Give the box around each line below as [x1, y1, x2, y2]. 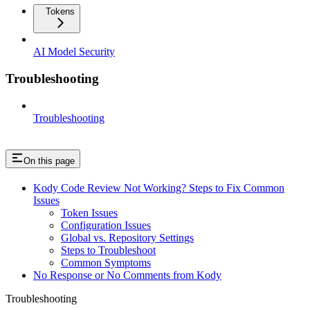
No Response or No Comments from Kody [33, 268, 221, 281]
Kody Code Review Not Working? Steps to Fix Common [33, 181, 284, 194]
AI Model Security [33, 46, 115, 58]
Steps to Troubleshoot [61, 244, 156, 256]
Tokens [46, 6, 75, 17]
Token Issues [61, 206, 118, 219]
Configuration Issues [61, 219, 151, 231]
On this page [24, 155, 75, 166]
